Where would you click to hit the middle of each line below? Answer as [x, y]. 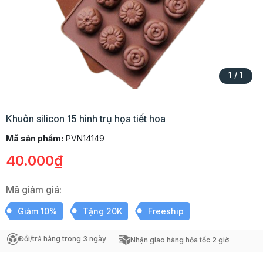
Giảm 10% [37, 211]
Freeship [166, 211]
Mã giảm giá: [34, 190]
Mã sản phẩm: [35, 138]
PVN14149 [84, 138]
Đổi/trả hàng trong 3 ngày [63, 239]
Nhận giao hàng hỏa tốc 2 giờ [180, 240]
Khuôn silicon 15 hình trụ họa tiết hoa [86, 119]
